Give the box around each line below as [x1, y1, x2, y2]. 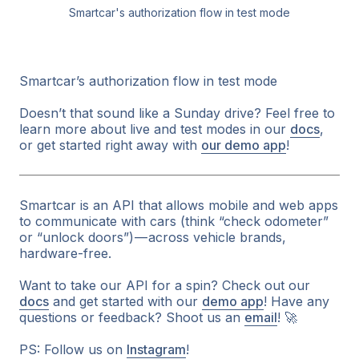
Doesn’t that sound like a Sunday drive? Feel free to [19, 104, 335, 121]
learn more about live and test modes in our [19, 120, 290, 137]
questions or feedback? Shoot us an [19, 309, 244, 325]
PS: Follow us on [19, 341, 127, 357]
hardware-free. [19, 244, 111, 261]
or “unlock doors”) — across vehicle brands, [19, 228, 286, 245]
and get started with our [49, 292, 202, 309]
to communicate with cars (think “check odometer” [19, 212, 329, 229]
